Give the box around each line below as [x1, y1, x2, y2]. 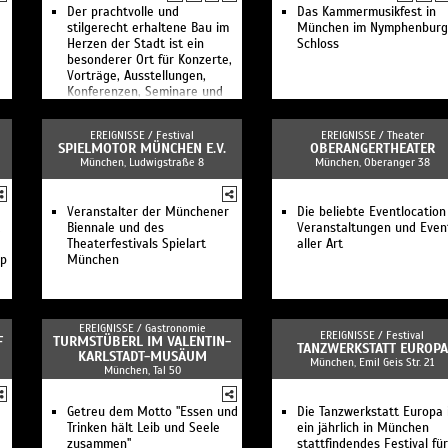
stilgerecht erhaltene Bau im [67, 20, 229, 36]
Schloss [297, 36, 339, 52]
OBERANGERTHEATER [309, 140, 435, 157]
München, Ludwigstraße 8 [80, 155, 204, 169]
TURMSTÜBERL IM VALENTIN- [53, 333, 231, 350]
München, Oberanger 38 [314, 155, 430, 169]
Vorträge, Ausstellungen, [67, 68, 206, 84]
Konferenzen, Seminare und [67, 84, 223, 100]
